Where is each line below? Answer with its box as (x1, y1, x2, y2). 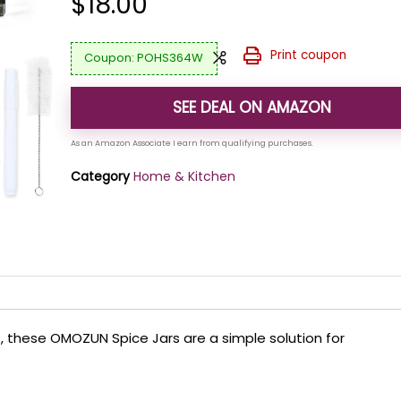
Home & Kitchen (133, 166, 236, 185)
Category (71, 166, 131, 185)
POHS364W (137, 49, 204, 67)
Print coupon (269, 46, 346, 64)
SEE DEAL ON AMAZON (173, 96, 332, 118)
